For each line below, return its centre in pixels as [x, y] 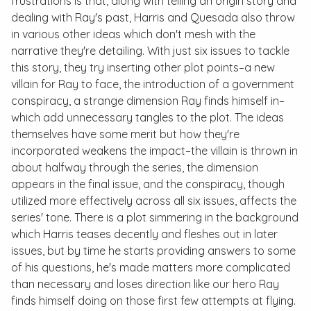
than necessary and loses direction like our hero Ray [145, 284]
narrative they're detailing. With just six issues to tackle [150, 51]
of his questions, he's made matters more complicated [151, 268]
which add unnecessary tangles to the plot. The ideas [148, 118]
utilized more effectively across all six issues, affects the [154, 201]
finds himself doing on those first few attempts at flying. [153, 301]
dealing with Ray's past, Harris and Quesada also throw [153, 18]
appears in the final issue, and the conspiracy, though [148, 184]
